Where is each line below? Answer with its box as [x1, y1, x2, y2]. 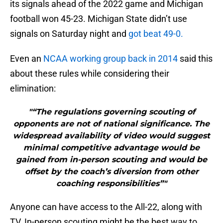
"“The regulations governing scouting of [28, 107, 195, 117]
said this [178, 53, 213, 64]
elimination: [10, 83, 56, 94]
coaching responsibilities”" [56, 179, 167, 189]
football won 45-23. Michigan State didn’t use [10, 13, 187, 24]
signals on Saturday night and [10, 28, 128, 39]
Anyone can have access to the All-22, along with [10, 202, 202, 213]
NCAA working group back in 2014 [43, 53, 178, 64]
